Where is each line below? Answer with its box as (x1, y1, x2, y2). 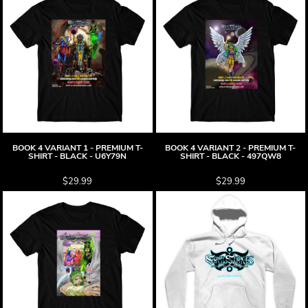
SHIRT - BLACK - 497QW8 (179, 150, 281, 162)
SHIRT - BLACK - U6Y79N (28, 150, 127, 162)
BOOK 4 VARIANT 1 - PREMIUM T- (12, 142, 143, 153)
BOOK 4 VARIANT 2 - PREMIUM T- (165, 142, 296, 153)
